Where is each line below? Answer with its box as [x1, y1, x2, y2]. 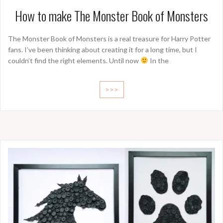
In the [148, 56, 169, 65]
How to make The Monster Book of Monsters [15, 5, 208, 25]
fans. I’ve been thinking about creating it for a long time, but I [8, 45, 197, 54]
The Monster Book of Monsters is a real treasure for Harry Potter [8, 34, 211, 43]
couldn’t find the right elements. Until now [8, 56, 140, 65]
